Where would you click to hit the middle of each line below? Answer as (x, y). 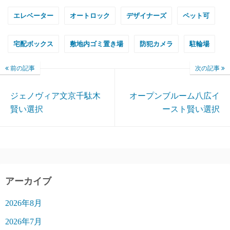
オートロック (90, 15)
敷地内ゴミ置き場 (97, 44)
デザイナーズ (146, 15)
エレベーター (33, 15)
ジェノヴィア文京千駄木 (55, 95)
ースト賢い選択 (191, 109)
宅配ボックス (33, 44)
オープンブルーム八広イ (175, 95)
